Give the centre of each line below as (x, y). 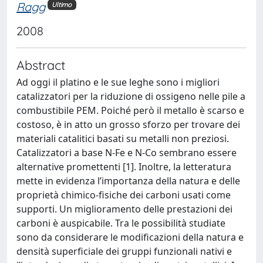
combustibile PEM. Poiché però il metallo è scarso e (130, 110)
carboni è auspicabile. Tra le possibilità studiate (121, 223)
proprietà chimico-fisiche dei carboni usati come (124, 195)
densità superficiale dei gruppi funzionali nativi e (124, 251)
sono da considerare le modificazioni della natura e (130, 237)
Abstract (41, 65)
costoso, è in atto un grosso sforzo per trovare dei (128, 124)
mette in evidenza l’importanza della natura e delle (128, 181)
